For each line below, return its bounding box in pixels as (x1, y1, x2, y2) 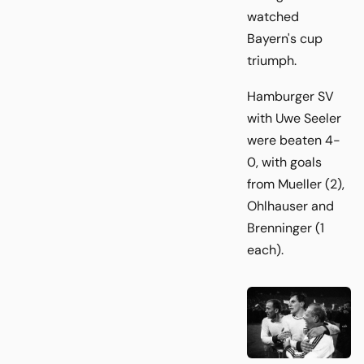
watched (247, 7, 299, 25)
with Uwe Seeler (247, 110, 341, 128)
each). (247, 241, 284, 259)
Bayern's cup (247, 29, 323, 47)
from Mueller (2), (247, 175, 344, 193)
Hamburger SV (247, 88, 334, 106)
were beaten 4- (247, 132, 340, 149)
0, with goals (247, 154, 322, 171)
